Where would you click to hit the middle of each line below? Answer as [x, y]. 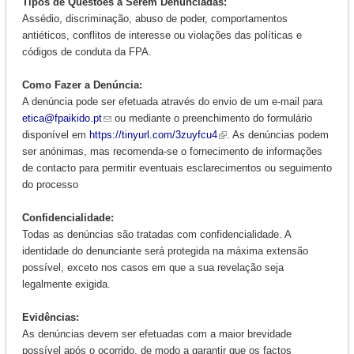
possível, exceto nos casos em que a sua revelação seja [153, 267]
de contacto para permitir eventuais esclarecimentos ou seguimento [177, 168]
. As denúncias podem [277, 134]
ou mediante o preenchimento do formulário [211, 118]
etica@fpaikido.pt [62, 118]
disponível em [55, 134]
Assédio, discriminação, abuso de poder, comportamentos [154, 18]
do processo [50, 184]
